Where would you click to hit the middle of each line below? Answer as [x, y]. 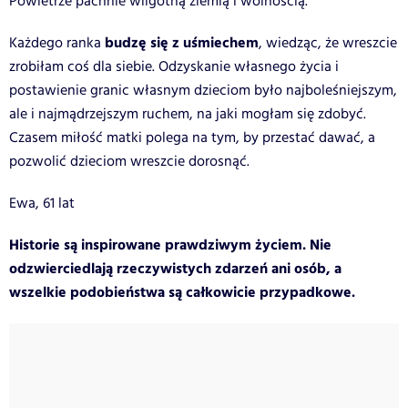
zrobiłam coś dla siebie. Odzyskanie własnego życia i [174, 66]
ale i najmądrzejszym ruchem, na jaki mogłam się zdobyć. [188, 114]
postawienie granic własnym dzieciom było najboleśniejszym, [203, 90]
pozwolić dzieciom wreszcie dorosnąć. [129, 161]
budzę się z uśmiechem [180, 43]
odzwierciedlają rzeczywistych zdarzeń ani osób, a [175, 269]
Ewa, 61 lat [42, 203]
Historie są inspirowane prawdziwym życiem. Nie [170, 245]
